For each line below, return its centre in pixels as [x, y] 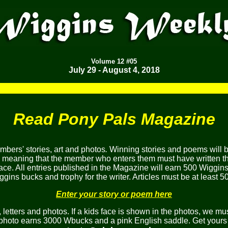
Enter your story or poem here [114, 194]
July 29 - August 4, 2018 [114, 70]
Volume [104, 61]
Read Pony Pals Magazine [114, 119]
